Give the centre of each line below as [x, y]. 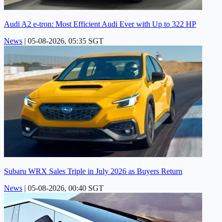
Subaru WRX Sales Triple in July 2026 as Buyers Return [93, 171]
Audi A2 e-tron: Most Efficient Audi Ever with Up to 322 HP [100, 24]
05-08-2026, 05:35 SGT [66, 41]
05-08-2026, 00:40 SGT [66, 188]
